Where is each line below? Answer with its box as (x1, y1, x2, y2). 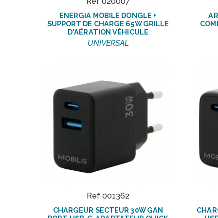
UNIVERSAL (87, 38, 129, 48)
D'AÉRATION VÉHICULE (68, 27, 148, 36)
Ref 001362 (87, 191, 129, 200)
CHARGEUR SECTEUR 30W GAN (53, 205, 163, 214)
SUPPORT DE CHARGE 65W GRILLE (47, 19, 169, 28)
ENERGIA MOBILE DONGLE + (59, 11, 157, 19)
